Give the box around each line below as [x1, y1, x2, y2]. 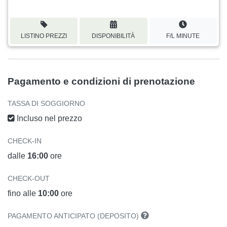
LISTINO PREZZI [21, 32, 67, 40]
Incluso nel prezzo [15, 113, 82, 123]
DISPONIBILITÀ [92, 32, 135, 40]
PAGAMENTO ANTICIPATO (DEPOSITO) [8, 211, 141, 220]
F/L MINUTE [166, 32, 200, 40]
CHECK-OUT [8, 174, 50, 182]
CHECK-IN [8, 136, 42, 145]
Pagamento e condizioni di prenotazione [8, 75, 195, 87]
